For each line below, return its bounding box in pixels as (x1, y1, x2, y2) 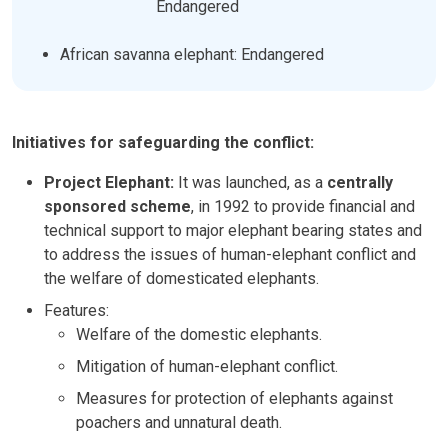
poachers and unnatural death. (76, 413, 282, 432)
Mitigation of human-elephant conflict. (76, 357, 338, 376)
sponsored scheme (44, 197, 191, 216)
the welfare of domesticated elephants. (44, 269, 319, 288)
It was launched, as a (178, 173, 327, 192)
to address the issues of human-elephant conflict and (44, 245, 416, 264)
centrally (327, 173, 393, 192)
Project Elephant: (44, 173, 178, 192)
